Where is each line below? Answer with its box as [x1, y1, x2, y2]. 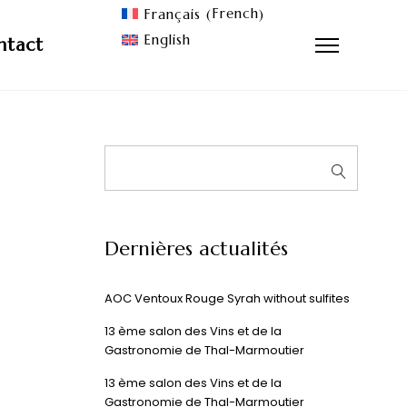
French [212, 4, 259, 22]
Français [144, 5, 201, 23]
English [144, 31, 191, 49]
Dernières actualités [104, 236, 289, 261]
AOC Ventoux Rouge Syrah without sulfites [104, 290, 351, 307]
